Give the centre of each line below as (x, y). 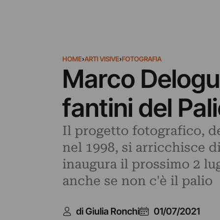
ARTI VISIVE (102, 59)
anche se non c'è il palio (137, 180)
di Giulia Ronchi (108, 211)
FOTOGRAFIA (141, 59)
